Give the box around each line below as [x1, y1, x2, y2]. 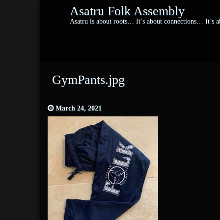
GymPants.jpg [52, 73, 125, 87]
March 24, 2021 [55, 105, 102, 112]
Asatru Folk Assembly [70, 4, 185, 18]
